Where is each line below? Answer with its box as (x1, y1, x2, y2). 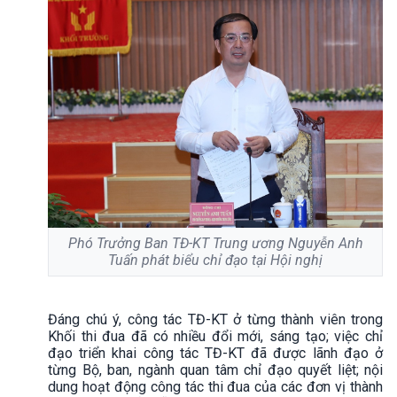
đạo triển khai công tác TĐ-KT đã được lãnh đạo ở (48, 344, 383, 362)
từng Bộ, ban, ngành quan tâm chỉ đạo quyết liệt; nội (48, 361, 383, 378)
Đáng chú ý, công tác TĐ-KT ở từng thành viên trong (48, 310, 383, 328)
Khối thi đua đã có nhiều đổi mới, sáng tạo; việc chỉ (48, 327, 383, 345)
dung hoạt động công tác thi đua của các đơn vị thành (48, 378, 383, 395)
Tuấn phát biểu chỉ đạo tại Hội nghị (108, 251, 323, 269)
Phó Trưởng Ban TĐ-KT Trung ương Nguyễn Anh (67, 234, 363, 252)
